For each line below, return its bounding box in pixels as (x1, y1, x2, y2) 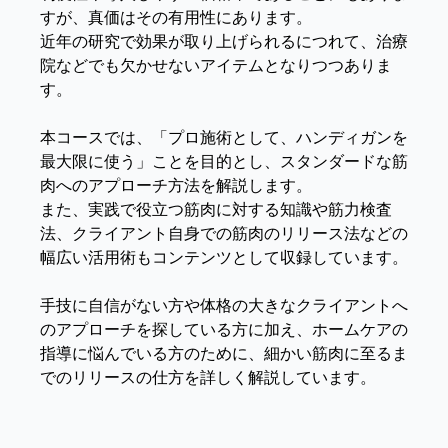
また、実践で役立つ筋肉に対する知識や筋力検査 (40, 198, 392, 221)
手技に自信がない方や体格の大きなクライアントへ (40, 294, 408, 317)
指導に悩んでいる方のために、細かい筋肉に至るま (40, 342, 408, 365)
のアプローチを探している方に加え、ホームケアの (40, 318, 408, 341)
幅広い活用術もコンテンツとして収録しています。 (40, 246, 408, 269)
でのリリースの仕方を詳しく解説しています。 (40, 366, 376, 389)
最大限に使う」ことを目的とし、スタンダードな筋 (40, 150, 408, 173)
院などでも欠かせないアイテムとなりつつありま (40, 54, 392, 77)
